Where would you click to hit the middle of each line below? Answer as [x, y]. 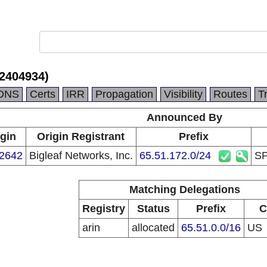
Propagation [124, 94]
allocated [153, 228]
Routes [230, 94]
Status [153, 209]
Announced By [184, 117]
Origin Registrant [81, 136]
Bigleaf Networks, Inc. [81, 156]
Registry [104, 209]
